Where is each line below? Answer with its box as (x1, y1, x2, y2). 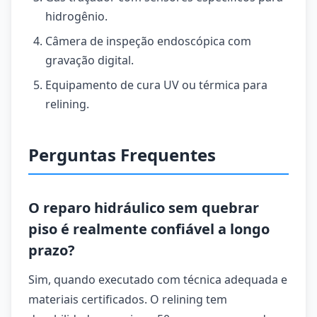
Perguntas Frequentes (28, 143, 216, 166)
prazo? (28, 241, 75, 260)
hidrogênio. (45, 8, 108, 24)
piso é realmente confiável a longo (28, 219, 270, 238)
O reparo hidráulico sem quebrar (28, 198, 259, 217)
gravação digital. (45, 52, 134, 68)
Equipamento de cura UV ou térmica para (45, 77, 267, 93)
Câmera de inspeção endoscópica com (45, 33, 251, 49)
